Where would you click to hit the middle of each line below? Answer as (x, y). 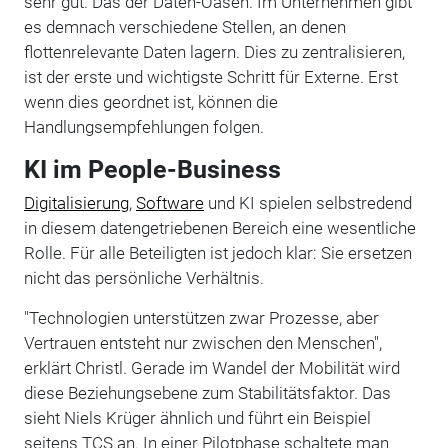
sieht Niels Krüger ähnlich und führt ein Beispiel (197, 418)
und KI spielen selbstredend (307, 203)
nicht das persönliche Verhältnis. (143, 278)
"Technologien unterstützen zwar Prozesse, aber (201, 318)
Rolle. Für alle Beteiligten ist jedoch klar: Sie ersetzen (217, 253)
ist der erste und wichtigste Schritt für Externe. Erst (210, 77)
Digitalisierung (76, 203)
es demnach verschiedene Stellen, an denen (184, 27)
